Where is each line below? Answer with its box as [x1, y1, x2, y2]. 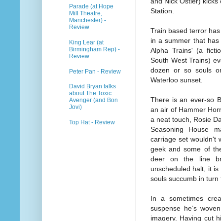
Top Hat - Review [69, 119, 115, 126]
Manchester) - [69, 16, 106, 24]
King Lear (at [69, 38, 104, 46]
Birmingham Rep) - [69, 45, 120, 53]
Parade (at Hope [69, 2, 113, 10]
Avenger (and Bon [69, 97, 118, 104]
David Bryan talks [69, 83, 116, 90]
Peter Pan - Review [69, 68, 121, 75]
